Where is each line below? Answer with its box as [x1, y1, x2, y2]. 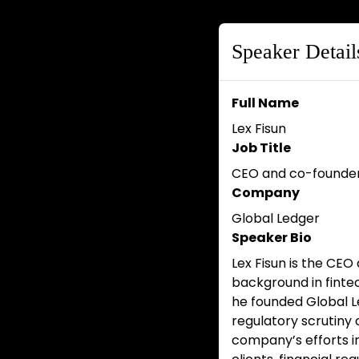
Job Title [232, 139, 291, 157]
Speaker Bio [232, 228, 312, 247]
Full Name [232, 94, 299, 112]
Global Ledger [232, 209, 320, 228]
